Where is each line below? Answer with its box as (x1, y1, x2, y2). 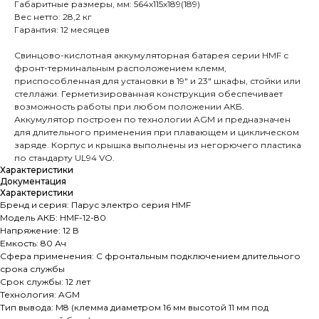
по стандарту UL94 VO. (14, 152, 115, 163)
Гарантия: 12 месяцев (14, 24, 110, 35)
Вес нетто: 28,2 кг (14, 11, 92, 22)
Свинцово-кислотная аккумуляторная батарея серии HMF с (14, 50, 288, 61)
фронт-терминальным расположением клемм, (14, 63, 226, 73)
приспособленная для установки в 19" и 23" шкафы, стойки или (14, 75, 300, 86)
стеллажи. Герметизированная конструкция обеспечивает (14, 88, 283, 99)
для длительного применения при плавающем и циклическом (14, 127, 299, 137)
